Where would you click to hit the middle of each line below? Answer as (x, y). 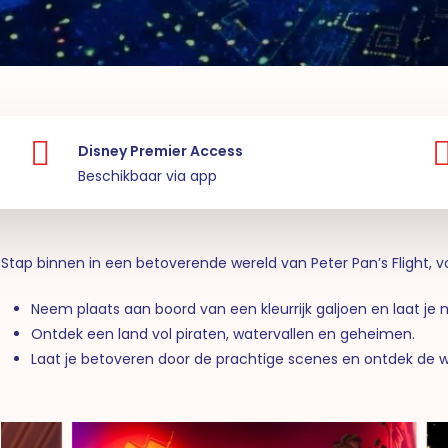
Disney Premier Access (160, 151)
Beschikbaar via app (147, 176)
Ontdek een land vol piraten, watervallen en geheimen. (223, 333)
